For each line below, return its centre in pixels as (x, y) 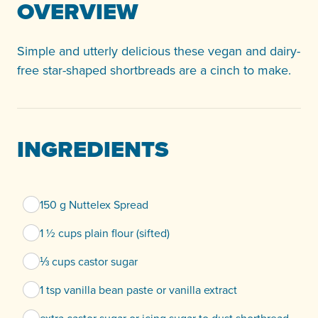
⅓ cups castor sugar (89, 261)
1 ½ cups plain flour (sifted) (105, 233)
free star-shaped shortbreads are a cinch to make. (154, 70)
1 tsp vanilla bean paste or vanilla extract (138, 290)
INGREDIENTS (93, 149)
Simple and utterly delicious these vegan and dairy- (159, 51)
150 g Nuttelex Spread (94, 204)
